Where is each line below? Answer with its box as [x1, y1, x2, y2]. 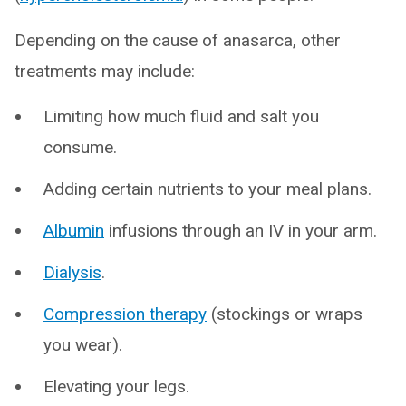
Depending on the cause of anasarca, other [14, 30, 341, 51]
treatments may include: [14, 61, 195, 82]
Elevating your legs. [43, 376, 189, 397]
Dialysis [43, 262, 101, 283]
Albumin [43, 220, 104, 241]
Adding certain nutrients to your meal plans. [43, 179, 372, 199]
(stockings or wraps [207, 304, 362, 324]
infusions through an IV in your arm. [104, 220, 377, 241]
